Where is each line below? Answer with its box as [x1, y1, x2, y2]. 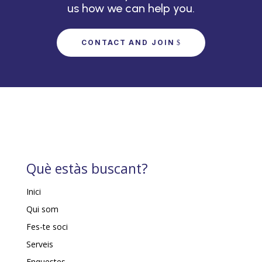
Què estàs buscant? [26, 159, 148, 178]
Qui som [26, 204, 58, 215]
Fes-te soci [26, 221, 68, 233]
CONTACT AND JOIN [81, 38, 175, 47]
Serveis [26, 239, 53, 250]
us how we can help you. [67, 1, 195, 16]
